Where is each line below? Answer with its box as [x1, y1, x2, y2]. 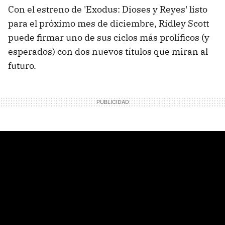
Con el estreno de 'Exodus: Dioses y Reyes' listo [8, 3, 207, 15]
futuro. [8, 59, 36, 71]
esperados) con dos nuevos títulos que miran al [8, 45, 208, 57]
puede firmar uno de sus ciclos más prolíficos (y [8, 31, 209, 43]
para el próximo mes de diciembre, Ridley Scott [8, 17, 209, 29]
